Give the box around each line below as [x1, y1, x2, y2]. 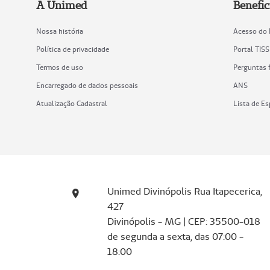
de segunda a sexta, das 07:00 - [107, 230, 243, 243]
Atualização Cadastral [36, 99, 107, 108]
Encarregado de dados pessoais [36, 81, 138, 90]
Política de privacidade [36, 45, 109, 54]
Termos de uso [36, 63, 83, 72]
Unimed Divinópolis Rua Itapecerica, [107, 185, 262, 198]
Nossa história [36, 27, 83, 36]
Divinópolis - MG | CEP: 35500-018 [107, 215, 260, 228]
